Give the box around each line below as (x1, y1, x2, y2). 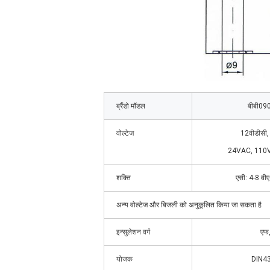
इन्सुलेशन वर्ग (116, 228, 150, 236)
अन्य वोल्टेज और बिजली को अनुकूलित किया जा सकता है (116, 201, 262, 209)
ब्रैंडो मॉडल (116, 102, 145, 110)
